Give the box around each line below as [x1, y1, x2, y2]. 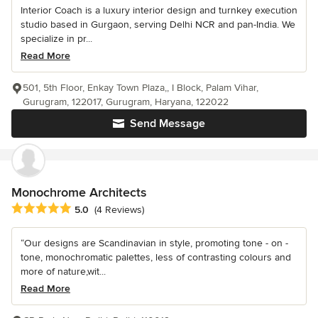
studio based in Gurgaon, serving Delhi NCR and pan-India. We [21, 18, 295, 31]
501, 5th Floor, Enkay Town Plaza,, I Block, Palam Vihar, [23, 81, 258, 94]
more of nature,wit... [21, 265, 106, 278]
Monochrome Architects [11, 184, 146, 200]
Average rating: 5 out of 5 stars [11, 201, 163, 216]
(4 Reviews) [94, 203, 144, 216]
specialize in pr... [21, 32, 92, 45]
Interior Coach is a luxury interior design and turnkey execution [21, 4, 297, 16]
